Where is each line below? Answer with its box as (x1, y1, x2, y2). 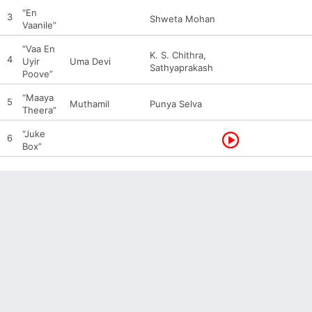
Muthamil (70, 98, 109, 109)
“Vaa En (22, 43, 55, 54)
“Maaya (22, 92, 54, 103)
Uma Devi (70, 56, 111, 67)
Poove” (22, 68, 53, 79)
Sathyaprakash (150, 62, 213, 73)
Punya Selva (150, 98, 202, 109)
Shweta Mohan (150, 13, 215, 24)
